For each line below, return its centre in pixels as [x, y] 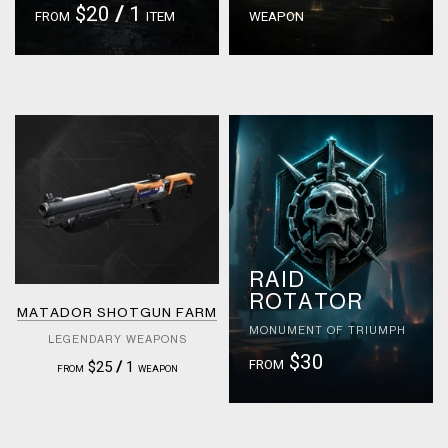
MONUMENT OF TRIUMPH [327, 330]
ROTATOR [305, 302]
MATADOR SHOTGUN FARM [117, 313]
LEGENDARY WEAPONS [117, 339]
